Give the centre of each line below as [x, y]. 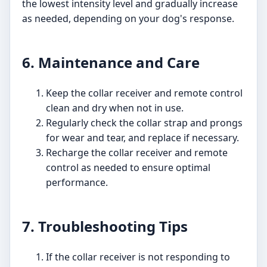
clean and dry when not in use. [115, 108]
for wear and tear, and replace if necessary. [142, 138]
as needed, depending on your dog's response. [128, 19]
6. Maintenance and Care [111, 63]
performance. [77, 183]
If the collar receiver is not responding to [138, 257]
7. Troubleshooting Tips [105, 226]
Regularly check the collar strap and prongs [144, 123]
